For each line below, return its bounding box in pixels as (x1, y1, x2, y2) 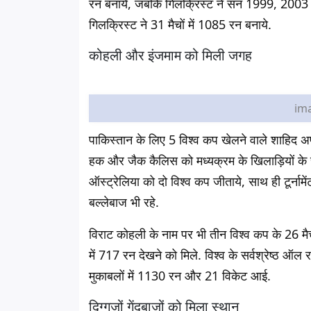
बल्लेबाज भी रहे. (89, 194, 159, 210)
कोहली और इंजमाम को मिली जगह (89, 46, 252, 65)
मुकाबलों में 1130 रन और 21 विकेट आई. (89, 267, 271, 284)
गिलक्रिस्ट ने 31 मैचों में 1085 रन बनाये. (89, 16, 271, 33)
